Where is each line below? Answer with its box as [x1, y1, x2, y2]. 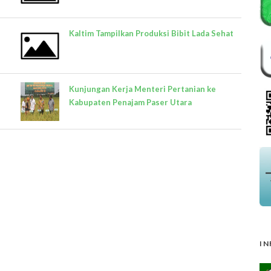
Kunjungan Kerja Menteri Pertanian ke [69, 83, 216, 94]
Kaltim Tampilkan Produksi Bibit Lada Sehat [69, 28, 233, 38]
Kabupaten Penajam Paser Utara [69, 97, 192, 107]
